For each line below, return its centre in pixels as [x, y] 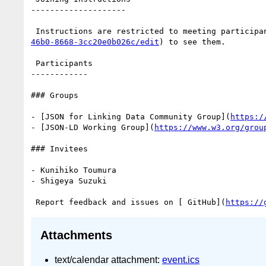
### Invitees [59, 148]
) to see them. [192, 42]
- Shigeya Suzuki [69, 180]
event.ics [181, 259]
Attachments [76, 235]
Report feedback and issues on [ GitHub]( [131, 202]
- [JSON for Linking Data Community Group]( [131, 116]
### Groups [55, 95]
